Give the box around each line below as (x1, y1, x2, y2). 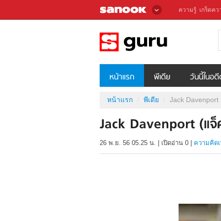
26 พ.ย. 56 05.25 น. (100, 139, 156, 147)
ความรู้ (179, 6, 196, 13)
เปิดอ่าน (161, 139, 185, 147)
